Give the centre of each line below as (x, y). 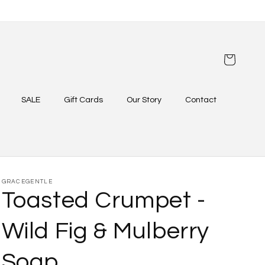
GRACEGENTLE (27, 182)
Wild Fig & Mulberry (105, 231)
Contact (201, 100)
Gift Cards (83, 100)
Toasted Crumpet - (104, 200)
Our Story (144, 100)
